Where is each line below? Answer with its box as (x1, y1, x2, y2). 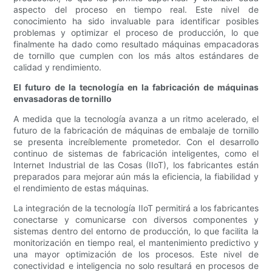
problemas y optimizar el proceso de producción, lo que (13, 27, 259, 38)
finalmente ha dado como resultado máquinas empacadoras (13, 39, 259, 50)
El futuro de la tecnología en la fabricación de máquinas (13, 82, 259, 93)
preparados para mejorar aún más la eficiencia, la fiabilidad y (13, 171, 259, 182)
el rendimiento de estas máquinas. (13, 183, 149, 194)
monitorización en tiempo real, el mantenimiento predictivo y (13, 237, 259, 248)
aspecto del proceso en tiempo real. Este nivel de (13, 4, 259, 15)
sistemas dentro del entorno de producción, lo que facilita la (13, 226, 259, 237)
